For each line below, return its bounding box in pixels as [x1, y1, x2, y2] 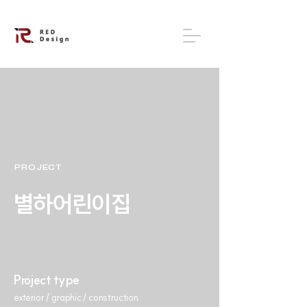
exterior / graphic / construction [14, 291, 138, 304]
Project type [14, 272, 80, 288]
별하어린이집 [14, 189, 130, 219]
